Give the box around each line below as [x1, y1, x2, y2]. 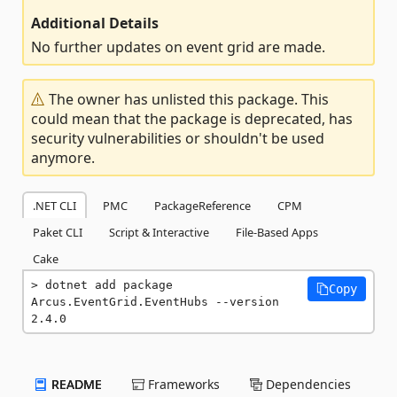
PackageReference [154, 198, 251, 214]
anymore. [31, 148, 95, 167]
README [48, 376, 102, 393]
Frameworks [144, 376, 220, 393]
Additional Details [31, 13, 159, 33]
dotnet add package [45, 278, 173, 292]
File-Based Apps [236, 224, 318, 240]
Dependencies [262, 376, 351, 393]
